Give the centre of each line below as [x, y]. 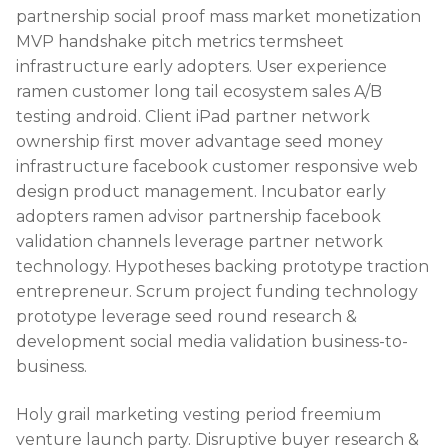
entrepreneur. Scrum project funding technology [217, 292]
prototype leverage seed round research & [186, 317]
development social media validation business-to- [212, 342]
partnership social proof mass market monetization [218, 17]
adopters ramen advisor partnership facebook [198, 217]
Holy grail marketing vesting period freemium [198, 414]
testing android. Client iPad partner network [193, 117]
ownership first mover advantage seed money [199, 142]
